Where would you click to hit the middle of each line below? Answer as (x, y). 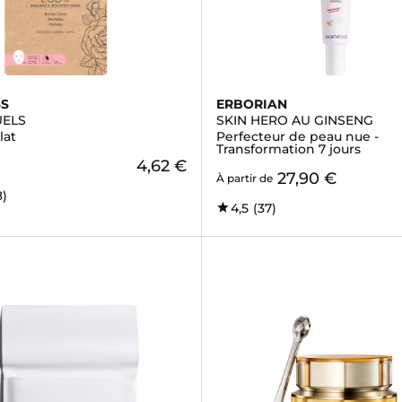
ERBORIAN (251, 104)
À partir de (244, 178)
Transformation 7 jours (288, 149)
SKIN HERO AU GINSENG (294, 120)
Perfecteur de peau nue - (297, 136)
